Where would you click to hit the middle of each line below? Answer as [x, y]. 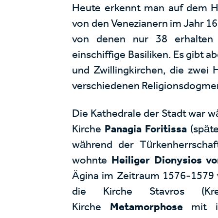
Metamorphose [151, 207]
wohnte [92, 160]
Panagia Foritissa [148, 129]
